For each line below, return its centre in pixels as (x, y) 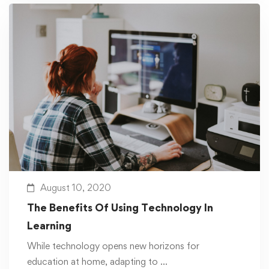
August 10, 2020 (76, 188)
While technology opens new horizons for (113, 246)
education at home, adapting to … (97, 262)
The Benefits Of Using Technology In (120, 208)
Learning (49, 226)
